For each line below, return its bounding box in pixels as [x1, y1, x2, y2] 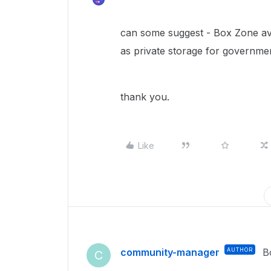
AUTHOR [227, 246, 253, 253]
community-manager [120, 246, 220, 258]
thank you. [120, 91, 169, 103]
